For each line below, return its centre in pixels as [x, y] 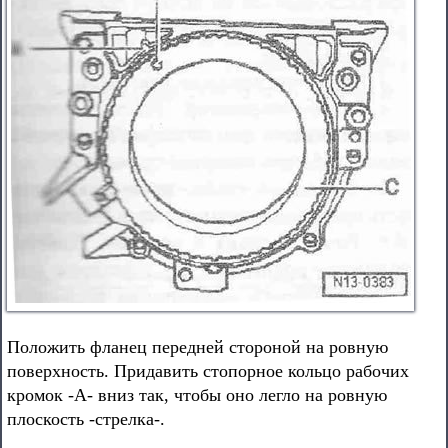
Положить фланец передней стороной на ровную [197, 347]
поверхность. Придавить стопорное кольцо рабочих [208, 371]
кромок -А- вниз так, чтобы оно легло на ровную [197, 395]
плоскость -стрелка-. [86, 419]
